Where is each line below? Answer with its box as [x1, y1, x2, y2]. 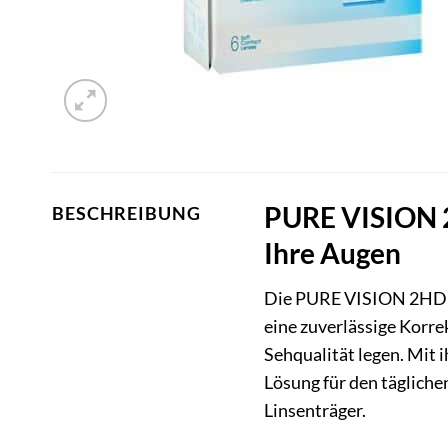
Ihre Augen [263, 236, 401, 271]
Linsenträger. [263, 400, 366, 422]
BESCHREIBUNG [52, 203, 201, 224]
